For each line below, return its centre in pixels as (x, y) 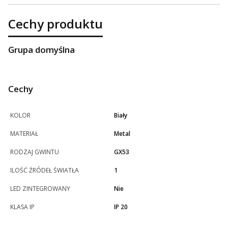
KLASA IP (22, 207)
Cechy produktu (55, 24)
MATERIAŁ (24, 134)
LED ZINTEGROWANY (40, 189)
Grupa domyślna (41, 50)
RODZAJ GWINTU (35, 152)
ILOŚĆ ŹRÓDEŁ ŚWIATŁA (45, 170)
